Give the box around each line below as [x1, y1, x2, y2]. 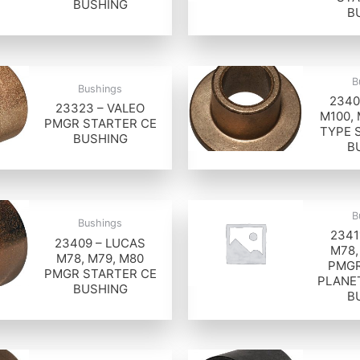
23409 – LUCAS [55, 235, 146, 251]
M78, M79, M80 [56, 250, 145, 266]
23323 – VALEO [55, 100, 145, 117]
